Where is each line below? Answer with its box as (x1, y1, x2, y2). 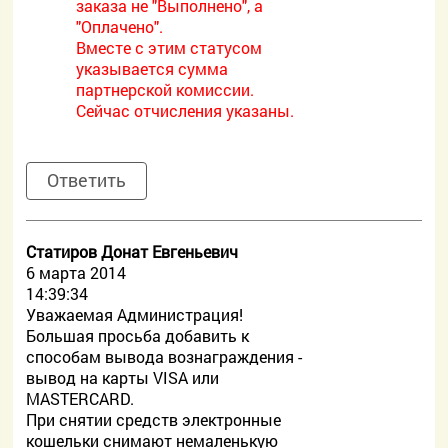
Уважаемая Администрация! (26, 304, 244, 325)
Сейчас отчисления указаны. (76, 100, 295, 121)
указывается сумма (76, 58, 229, 79)
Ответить (47, 168, 127, 192)
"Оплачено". (76, 16, 164, 37)
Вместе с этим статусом (76, 37, 263, 58)
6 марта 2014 (26, 262, 127, 283)
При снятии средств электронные (26, 409, 282, 430)
